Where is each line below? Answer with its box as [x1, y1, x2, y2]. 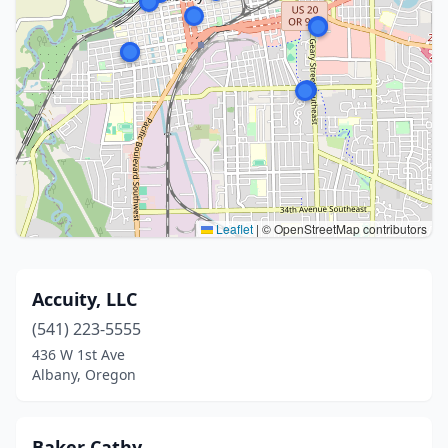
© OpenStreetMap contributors [259, 220, 427, 237]
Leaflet [213, 220, 253, 237]
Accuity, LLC [32, 287, 137, 311]
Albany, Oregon [32, 365, 136, 384]
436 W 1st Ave [32, 345, 125, 364]
